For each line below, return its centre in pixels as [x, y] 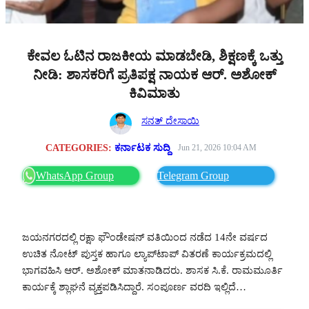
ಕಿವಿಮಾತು [154, 93]
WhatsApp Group [75, 175]
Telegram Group [193, 175]
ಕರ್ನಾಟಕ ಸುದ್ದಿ [142, 147]
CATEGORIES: [80, 147]
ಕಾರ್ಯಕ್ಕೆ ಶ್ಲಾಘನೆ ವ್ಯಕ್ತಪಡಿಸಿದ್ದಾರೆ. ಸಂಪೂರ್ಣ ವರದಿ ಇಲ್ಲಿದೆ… [134, 287]
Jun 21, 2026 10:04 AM [217, 147]
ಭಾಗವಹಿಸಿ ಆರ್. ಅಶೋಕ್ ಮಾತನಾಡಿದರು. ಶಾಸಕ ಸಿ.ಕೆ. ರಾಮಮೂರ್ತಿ [152, 270]
